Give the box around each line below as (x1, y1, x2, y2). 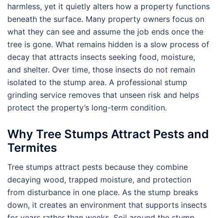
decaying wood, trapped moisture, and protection (7, 175, 191, 185)
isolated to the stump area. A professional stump (7, 77, 187, 87)
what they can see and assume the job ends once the (7, 26, 203, 36)
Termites (7, 141, 57, 155)
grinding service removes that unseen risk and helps (7, 90, 199, 100)
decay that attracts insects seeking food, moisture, (7, 52, 195, 62)
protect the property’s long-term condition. (7, 102, 167, 112)
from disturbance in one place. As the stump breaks (7, 187, 198, 198)
